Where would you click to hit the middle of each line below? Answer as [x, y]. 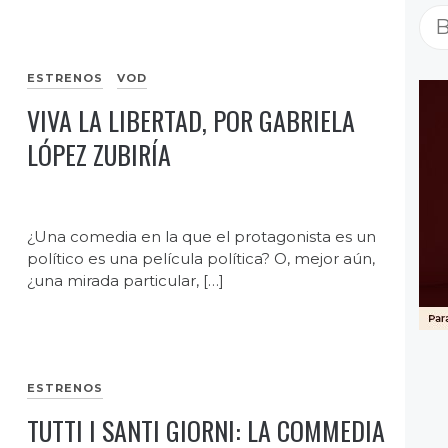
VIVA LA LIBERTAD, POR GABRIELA [191, 121]
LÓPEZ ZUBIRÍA [99, 155]
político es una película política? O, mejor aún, [201, 259]
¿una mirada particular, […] [126, 281]
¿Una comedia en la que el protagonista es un [202, 237]
